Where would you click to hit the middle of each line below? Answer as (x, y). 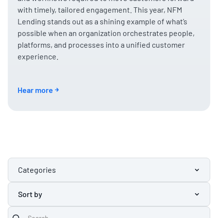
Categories (37, 170)
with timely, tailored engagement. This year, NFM (100, 9)
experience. (38, 56)
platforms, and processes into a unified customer (101, 45)
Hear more (35, 90)
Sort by (30, 194)
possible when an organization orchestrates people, (106, 33)
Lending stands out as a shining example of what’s (102, 21)
